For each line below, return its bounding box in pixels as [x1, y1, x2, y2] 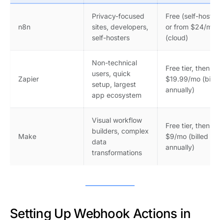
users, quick [92, 69, 131, 78]
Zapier [18, 75, 39, 83]
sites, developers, [92, 23, 148, 31]
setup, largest [92, 80, 136, 89]
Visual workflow [92, 116, 142, 125]
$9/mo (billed [165, 132, 208, 141]
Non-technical [92, 58, 137, 67]
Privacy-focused [92, 12, 144, 21]
